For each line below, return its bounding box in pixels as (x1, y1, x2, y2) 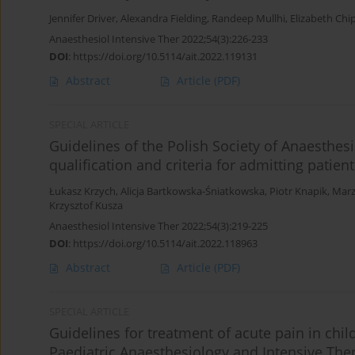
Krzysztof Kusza (49, 199, 123, 213)
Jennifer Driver (49, 12, 116, 26)
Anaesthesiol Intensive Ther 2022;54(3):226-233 (49, 32, 268, 47)
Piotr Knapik (269, 185, 327, 199)
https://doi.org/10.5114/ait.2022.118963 (73, 236, 258, 251)
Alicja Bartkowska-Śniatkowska (120, 185, 265, 199)
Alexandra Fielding (120, 12, 207, 26)
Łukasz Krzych (49, 185, 116, 199)
